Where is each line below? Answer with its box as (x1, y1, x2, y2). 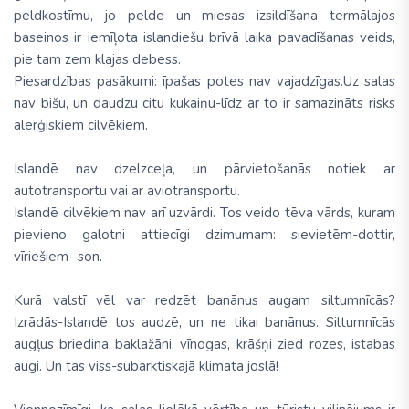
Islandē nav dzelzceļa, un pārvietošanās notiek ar (14, 160, 395, 179)
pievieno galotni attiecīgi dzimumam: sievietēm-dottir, (14, 225, 395, 245)
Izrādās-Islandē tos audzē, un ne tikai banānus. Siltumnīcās (14, 313, 395, 332)
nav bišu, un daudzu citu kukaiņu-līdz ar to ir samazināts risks (14, 94, 395, 113)
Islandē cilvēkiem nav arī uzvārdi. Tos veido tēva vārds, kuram (14, 204, 395, 223)
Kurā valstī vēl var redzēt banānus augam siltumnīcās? (14, 291, 395, 310)
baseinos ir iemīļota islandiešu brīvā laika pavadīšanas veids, (14, 28, 395, 47)
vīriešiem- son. (14, 247, 102, 267)
